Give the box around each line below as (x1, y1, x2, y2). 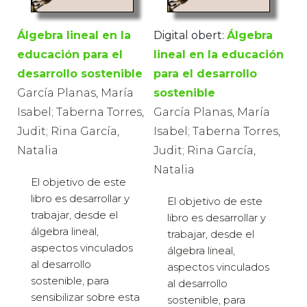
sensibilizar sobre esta (31, 290, 140, 304)
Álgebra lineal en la (17, 28, 131, 42)
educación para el (17, 47, 123, 61)
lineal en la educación (153, 47, 284, 61)
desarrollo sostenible (17, 66, 143, 80)
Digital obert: (153, 28, 224, 42)
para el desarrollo (153, 66, 257, 80)
